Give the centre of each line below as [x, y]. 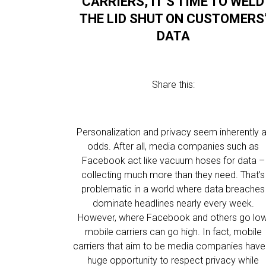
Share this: [173, 85]
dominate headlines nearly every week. [173, 203]
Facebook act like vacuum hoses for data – [173, 161]
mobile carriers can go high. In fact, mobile [173, 232]
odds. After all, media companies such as [173, 146]
